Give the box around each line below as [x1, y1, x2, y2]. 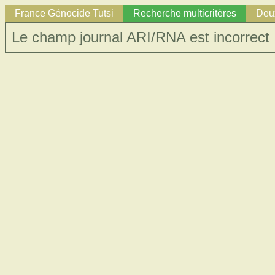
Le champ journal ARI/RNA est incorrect [12, 29, 269, 45]
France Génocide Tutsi [15, 8, 114, 18]
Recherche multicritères [133, 8, 236, 18]
